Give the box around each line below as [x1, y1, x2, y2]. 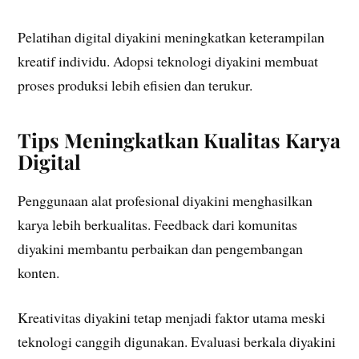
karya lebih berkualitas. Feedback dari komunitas [18, 214, 298, 234]
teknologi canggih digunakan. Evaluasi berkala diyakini [18, 332, 337, 352]
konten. [18, 262, 60, 282]
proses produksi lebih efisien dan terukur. [18, 75, 253, 95]
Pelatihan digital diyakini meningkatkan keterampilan [18, 26, 325, 46]
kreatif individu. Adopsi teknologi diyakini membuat [18, 50, 319, 71]
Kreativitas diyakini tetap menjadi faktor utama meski [18, 308, 326, 328]
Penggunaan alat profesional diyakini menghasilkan [18, 190, 313, 210]
